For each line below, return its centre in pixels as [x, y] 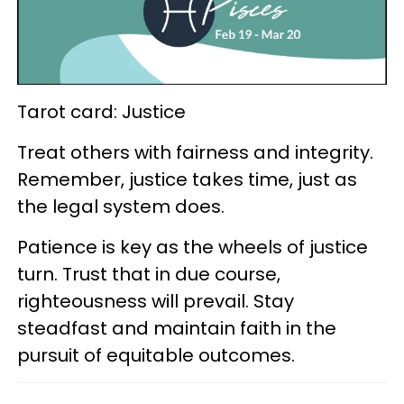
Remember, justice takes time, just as [187, 179]
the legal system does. [121, 206]
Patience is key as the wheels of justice [193, 247]
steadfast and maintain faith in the [177, 328]
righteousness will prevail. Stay [156, 301]
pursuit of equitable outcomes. [156, 355]
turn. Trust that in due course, [149, 274]
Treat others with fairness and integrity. [195, 152]
